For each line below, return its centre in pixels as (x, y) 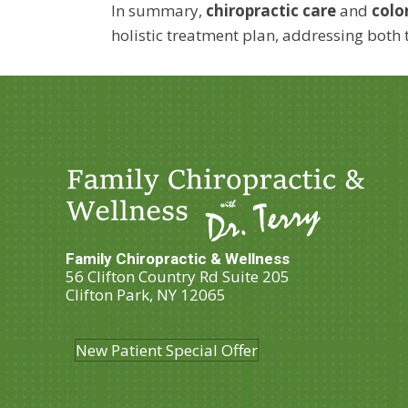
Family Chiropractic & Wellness (178, 259)
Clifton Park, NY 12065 (146, 295)
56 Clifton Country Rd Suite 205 (178, 277)
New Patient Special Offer (167, 351)
